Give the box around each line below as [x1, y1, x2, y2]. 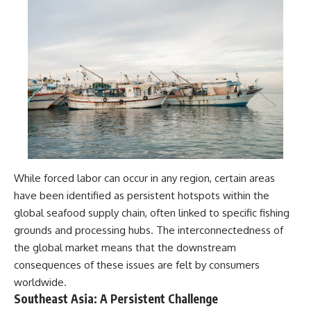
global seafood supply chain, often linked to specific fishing [14, 206, 289, 220]
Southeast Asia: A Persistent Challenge [14, 291, 218, 307]
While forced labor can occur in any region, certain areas [14, 171, 275, 185]
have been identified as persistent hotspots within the [14, 189, 269, 203]
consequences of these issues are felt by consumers [14, 258, 260, 272]
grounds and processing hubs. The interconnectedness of [14, 224, 283, 237]
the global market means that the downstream [14, 241, 236, 255]
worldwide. [14, 276, 67, 289]
